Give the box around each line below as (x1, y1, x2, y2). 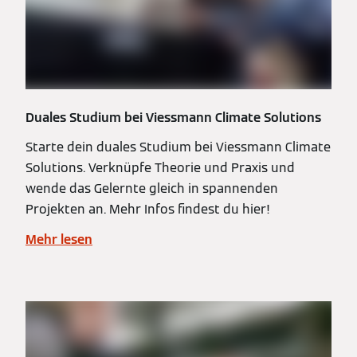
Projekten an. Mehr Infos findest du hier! (25, 201, 270, 218)
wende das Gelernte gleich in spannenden (25, 180, 278, 198)
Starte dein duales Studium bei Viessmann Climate (25, 139, 331, 156)
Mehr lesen (25, 231, 92, 249)
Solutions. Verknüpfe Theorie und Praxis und (25, 159, 295, 177)
